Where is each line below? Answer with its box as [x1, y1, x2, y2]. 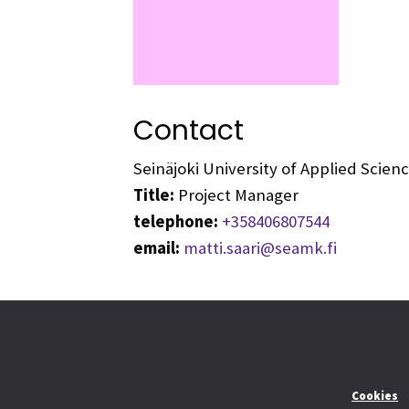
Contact [132, 110, 244, 149]
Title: [132, 184, 174, 205]
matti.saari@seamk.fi [183, 236, 337, 258]
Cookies [351, 388, 399, 404]
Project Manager [173, 184, 299, 205]
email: [132, 236, 180, 258]
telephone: [132, 210, 218, 232]
